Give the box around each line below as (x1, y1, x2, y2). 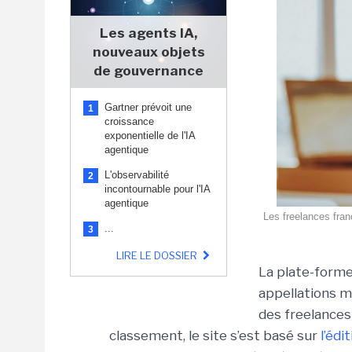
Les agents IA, (100, 25, 197, 41)
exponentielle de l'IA (104, 130, 195, 141)
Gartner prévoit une (104, 101, 192, 113)
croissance (104, 115, 154, 127)
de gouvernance (93, 63, 203, 79)
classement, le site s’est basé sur (109, 328, 321, 343)
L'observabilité (104, 169, 169, 181)
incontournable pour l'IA (104, 183, 210, 195)
